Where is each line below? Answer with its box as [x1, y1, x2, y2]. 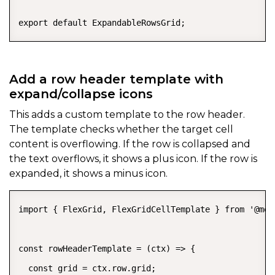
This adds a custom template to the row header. [9, 108, 245, 120]
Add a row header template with [9, 71, 223, 87]
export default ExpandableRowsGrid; [18, 17, 185, 28]
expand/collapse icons [9, 86, 153, 101]
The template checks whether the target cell [9, 123, 233, 135]
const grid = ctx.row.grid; [18, 263, 156, 273]
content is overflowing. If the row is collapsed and [9, 137, 250, 150]
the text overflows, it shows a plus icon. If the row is [9, 152, 257, 165]
